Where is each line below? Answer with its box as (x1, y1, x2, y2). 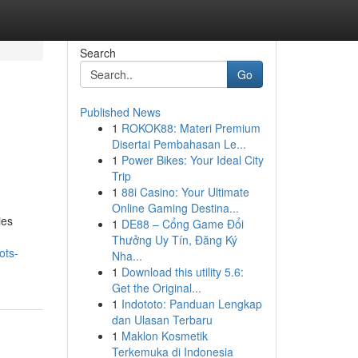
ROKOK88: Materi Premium (121, 120, 261, 136)
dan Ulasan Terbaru (111, 312, 213, 328)
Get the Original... (111, 280, 201, 296)
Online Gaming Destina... (111, 200, 239, 216)
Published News (79, 104, 161, 120)
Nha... (111, 248, 142, 264)
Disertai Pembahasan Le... (111, 136, 246, 152)
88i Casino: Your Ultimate (121, 184, 249, 200)
